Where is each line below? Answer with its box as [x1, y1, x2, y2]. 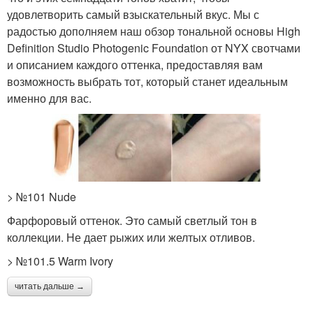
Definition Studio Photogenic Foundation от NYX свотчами [7, 39, 300, 56]
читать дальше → [15, 282, 85, 292]
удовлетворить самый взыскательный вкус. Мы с [7, 6, 259, 22]
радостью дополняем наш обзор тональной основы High [7, 22, 300, 39]
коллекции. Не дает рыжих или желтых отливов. [7, 229, 255, 246]
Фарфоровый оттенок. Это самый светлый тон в [7, 212, 257, 229]
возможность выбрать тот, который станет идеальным [7, 73, 288, 89]
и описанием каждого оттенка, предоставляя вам [7, 56, 263, 73]
